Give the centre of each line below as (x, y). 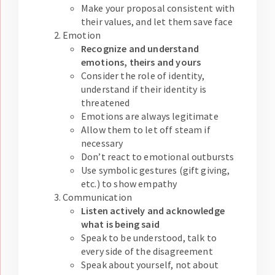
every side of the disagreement (147, 251)
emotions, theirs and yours (141, 62)
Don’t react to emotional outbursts (158, 157)
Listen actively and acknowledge (153, 211)
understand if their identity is (144, 89)
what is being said (120, 224)
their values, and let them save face (157, 22)
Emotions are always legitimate (150, 116)
